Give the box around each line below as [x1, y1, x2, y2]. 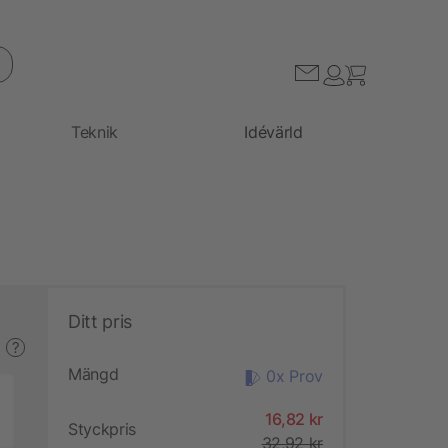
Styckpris [68, 418, 137, 439]
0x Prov [266, 365, 323, 386]
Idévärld [244, 121, 303, 142]
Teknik [71, 121, 119, 142]
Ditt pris [68, 310, 132, 332]
